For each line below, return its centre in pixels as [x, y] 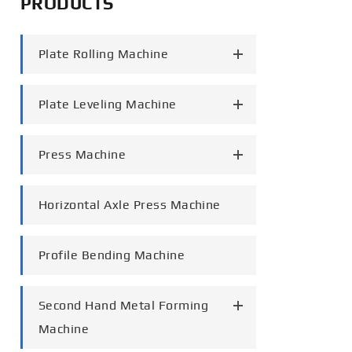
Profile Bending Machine [112, 255]
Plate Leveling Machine [108, 104]
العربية [236, 57]
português [248, 19]
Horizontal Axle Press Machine [130, 205]
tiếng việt [245, 94]
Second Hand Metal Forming [123, 305]
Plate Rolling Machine [104, 54]
